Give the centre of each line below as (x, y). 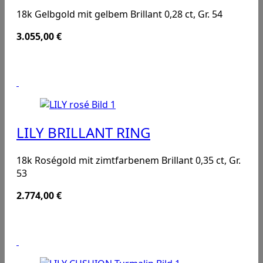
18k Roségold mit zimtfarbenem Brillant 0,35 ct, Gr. (129, 161)
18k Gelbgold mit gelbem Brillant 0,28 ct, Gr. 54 (119, 14)
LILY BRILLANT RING (83, 133)
